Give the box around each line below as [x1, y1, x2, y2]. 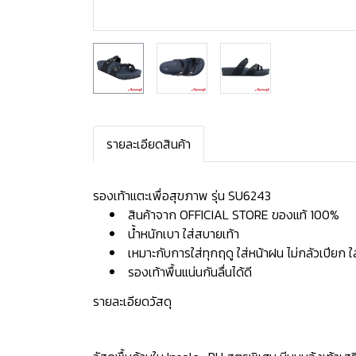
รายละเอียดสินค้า [106, 134, 191, 153]
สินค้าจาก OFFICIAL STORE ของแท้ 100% [125, 205, 342, 224]
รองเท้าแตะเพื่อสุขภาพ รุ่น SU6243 [93, 186, 271, 205]
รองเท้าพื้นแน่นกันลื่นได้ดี [125, 262, 252, 281]
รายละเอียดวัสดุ [93, 292, 172, 311]
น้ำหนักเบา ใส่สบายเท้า [125, 224, 239, 243]
